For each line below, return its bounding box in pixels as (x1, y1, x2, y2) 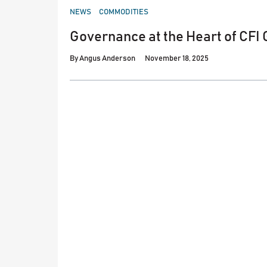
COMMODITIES (99, 8, 148, 17)
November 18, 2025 (145, 54, 209, 63)
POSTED (69, 4, 97, 13)
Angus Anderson (79, 54, 135, 63)
